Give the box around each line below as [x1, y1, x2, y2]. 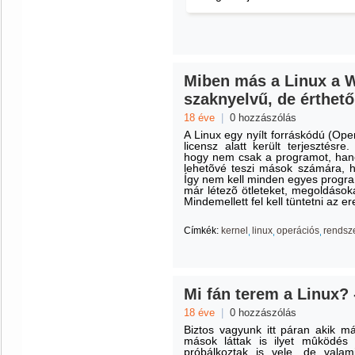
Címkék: [184, 225, 219, 236]
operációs [277, 225, 319, 236]
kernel [221, 225, 248, 236]
